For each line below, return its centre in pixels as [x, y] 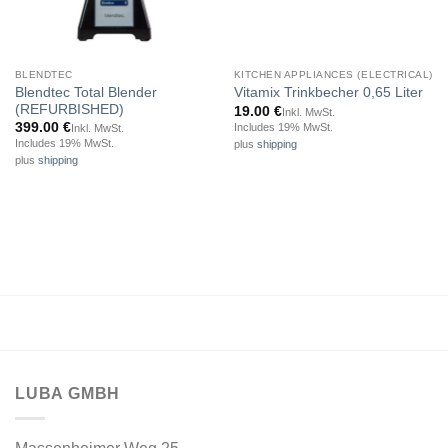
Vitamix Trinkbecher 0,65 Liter [328, 93]
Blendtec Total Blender [85, 92]
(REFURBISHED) [69, 109]
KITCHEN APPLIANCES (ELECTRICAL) [333, 74]
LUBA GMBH [68, 394]
